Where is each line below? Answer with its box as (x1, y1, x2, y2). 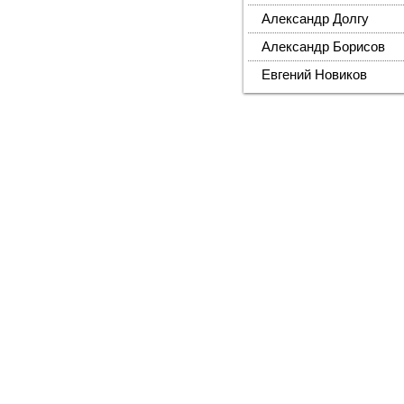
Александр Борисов (262, 40, 386, 54)
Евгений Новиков (262, 68, 368, 82)
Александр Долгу (262, 12, 370, 26)
